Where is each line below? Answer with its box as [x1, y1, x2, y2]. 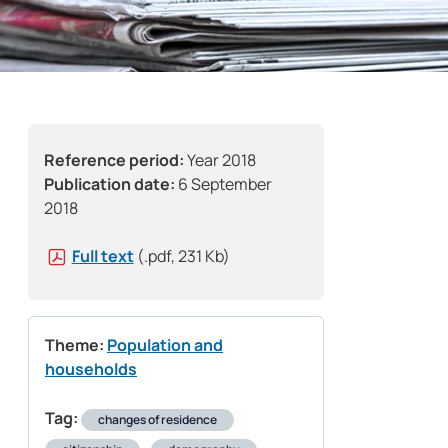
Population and [107, 334, 223, 357]
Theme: [45, 334, 104, 357]
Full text [71, 245, 134, 268]
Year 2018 [184, 149, 256, 172]
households [45, 358, 137, 381]
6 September [175, 173, 272, 196]
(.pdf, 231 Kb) [136, 245, 230, 268]
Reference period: [44, 149, 184, 172]
